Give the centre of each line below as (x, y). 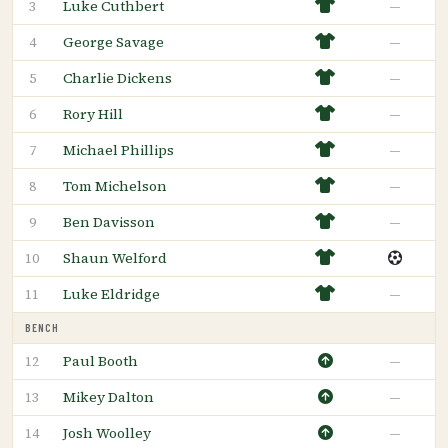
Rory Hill (93, 113)
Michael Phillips (118, 149)
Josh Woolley (107, 432)
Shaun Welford (115, 257)
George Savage (113, 41)
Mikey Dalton (108, 396)
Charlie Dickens (117, 77)
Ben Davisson (109, 221)
